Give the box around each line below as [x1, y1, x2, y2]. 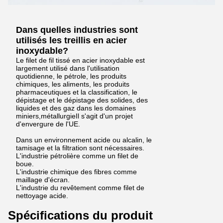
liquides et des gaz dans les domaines [16, 104, 136, 112]
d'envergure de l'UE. [16, 120, 80, 128]
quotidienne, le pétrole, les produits [16, 72, 126, 80]
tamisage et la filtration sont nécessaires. [16, 144, 144, 152]
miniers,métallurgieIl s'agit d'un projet [16, 112, 133, 120]
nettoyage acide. [16, 192, 68, 200]
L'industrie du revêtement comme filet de [16, 184, 144, 192]
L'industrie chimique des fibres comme [16, 168, 137, 176]
